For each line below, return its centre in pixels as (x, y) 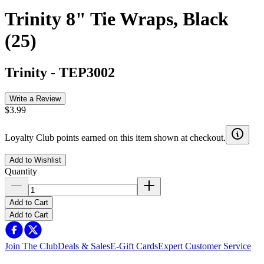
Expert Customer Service (204, 246)
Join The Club (31, 246)
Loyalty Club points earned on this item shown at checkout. (115, 137)
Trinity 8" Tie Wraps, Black (117, 19)
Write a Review (35, 98)
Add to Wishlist (35, 160)
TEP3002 (87, 72)
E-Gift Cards (134, 246)
